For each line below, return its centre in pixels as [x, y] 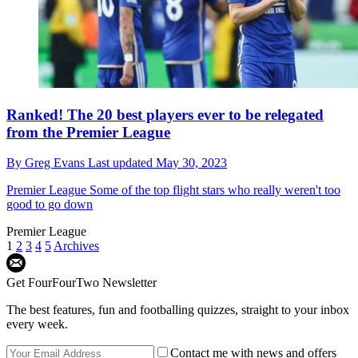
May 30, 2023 [191, 163]
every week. [37, 324]
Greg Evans [56, 163]
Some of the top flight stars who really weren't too [213, 190]
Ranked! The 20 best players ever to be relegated [165, 114]
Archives [76, 246]
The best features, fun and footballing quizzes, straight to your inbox [178, 310]
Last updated [122, 163]
